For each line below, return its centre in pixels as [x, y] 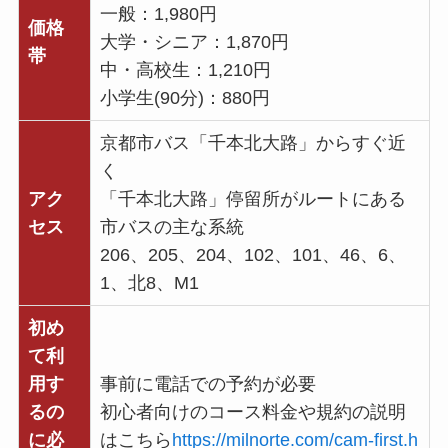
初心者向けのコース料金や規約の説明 [252, 411]
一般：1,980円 [158, 13]
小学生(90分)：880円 [184, 97]
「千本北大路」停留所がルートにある [252, 198]
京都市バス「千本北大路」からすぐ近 [252, 142]
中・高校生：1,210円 [185, 69]
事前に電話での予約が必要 [207, 383]
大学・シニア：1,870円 [194, 41]
